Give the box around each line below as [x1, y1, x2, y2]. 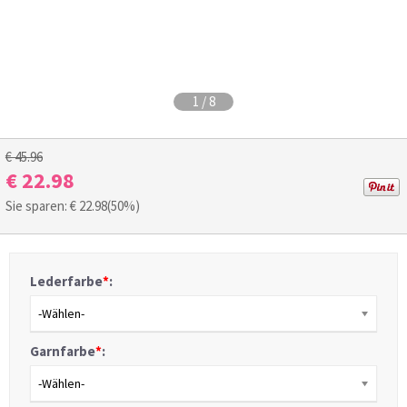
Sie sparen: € [5, 197, 79, 215]
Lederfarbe [30, 273, 103, 291]
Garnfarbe [30, 342, 95, 361]
